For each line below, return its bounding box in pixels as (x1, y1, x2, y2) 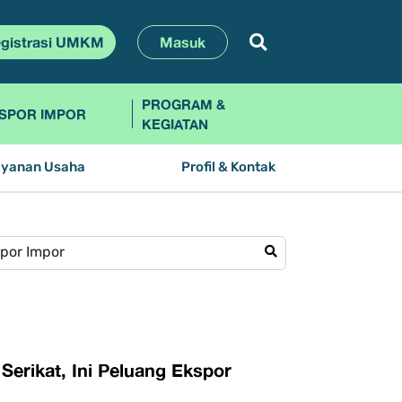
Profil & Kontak (181, 157, 276, 179)
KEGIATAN (141, 116, 208, 133)
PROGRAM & (141, 96, 225, 113)
